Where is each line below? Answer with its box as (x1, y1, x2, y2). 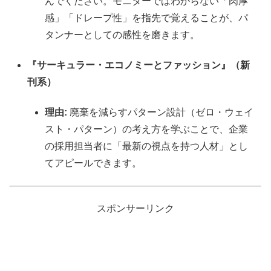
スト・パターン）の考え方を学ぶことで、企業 (45, 124, 249, 135)
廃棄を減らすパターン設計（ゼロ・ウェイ (67, 107, 254, 118)
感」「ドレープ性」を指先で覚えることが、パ (45, 12, 249, 23)
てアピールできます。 (45, 158, 142, 169)
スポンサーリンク (97, 203, 174, 214)
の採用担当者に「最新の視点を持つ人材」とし (45, 141, 249, 152)
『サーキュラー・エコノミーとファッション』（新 (27, 59, 250, 70)
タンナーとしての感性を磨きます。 (45, 29, 200, 40)
